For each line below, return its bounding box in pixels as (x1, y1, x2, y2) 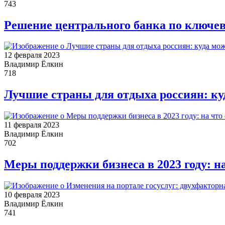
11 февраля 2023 (4, 121, 59, 130)
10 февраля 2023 (4, 190, 60, 199)
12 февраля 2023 (4, 51, 60, 60)
